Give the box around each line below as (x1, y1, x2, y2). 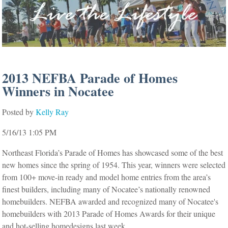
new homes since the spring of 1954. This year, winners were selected (2, 159, 226, 170)
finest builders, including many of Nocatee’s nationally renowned (2, 184, 211, 194)
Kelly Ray (36, 106, 69, 117)
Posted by (2, 106, 34, 117)
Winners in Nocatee (2, 81, 115, 101)
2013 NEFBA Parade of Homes (2, 68, 178, 88)
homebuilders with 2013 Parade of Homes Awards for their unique (2, 208, 216, 219)
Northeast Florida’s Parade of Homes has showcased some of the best (2, 147, 223, 158)
